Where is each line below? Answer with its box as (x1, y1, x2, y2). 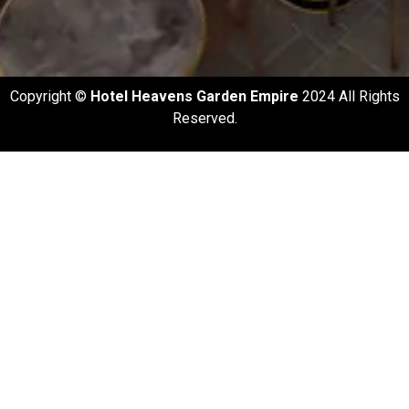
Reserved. (172, 109, 237, 127)
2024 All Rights (298, 87, 400, 105)
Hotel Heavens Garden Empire (89, 87, 299, 105)
